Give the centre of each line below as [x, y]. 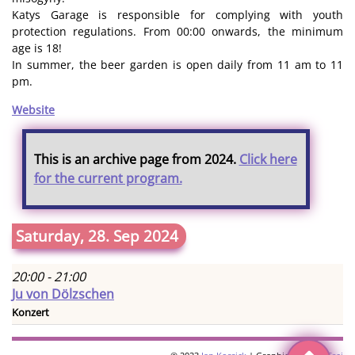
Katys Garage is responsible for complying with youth [177, 15]
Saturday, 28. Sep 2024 [97, 236]
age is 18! [37, 48]
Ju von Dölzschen [63, 294]
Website [33, 109]
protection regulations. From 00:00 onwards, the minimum [177, 32]
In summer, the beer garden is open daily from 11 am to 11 [177, 65]
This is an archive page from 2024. [136, 160]
